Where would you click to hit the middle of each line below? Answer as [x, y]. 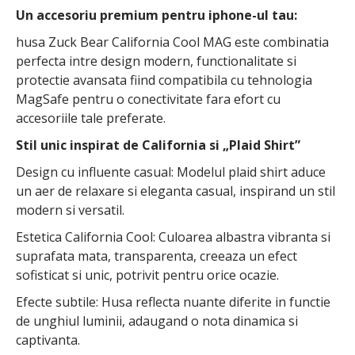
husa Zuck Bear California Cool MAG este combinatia [172, 42]
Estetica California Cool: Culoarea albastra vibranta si [173, 237]
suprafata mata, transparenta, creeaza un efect [157, 256]
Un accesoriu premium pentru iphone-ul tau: [157, 15]
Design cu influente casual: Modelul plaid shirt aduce [171, 172]
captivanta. [48, 340]
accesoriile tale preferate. [91, 118]
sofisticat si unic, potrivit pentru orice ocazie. [147, 275]
